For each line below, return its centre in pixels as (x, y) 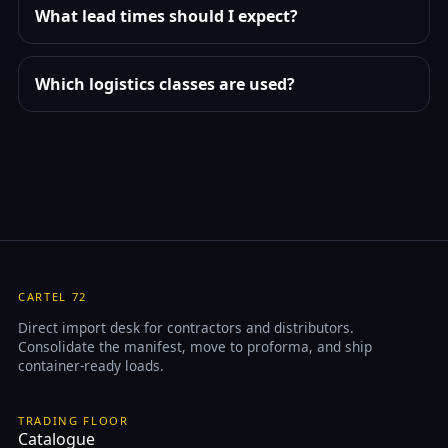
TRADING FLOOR (73, 420)
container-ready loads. (90, 365)
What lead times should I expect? (166, 16)
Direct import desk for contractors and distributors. (185, 327)
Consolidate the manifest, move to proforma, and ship (194, 346)
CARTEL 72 (52, 297)
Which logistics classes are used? (164, 84)
